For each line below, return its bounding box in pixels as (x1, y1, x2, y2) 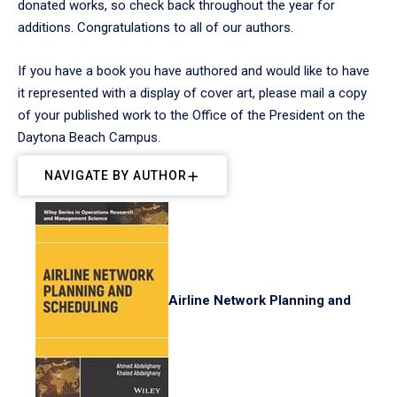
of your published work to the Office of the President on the (18, 107, 365, 123)
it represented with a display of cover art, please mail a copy (18, 85, 367, 101)
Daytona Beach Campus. (18, 129, 160, 145)
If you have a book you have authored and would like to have (18, 63, 370, 79)
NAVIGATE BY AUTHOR (44, 167, 187, 183)
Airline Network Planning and (168, 292, 351, 309)
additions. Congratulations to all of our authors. (18, 19, 293, 35)
